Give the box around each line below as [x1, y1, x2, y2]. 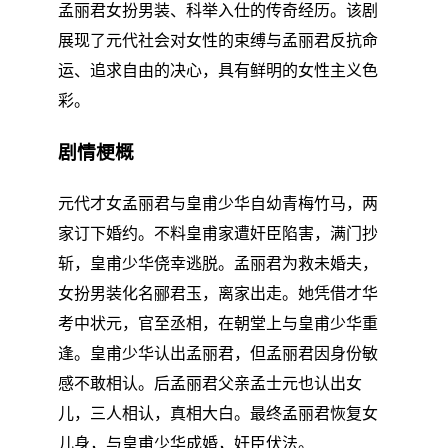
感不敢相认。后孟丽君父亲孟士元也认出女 [58, 374, 362, 392]
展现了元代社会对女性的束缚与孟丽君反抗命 [58, 32, 378, 50]
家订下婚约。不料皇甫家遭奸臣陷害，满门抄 [58, 224, 378, 242]
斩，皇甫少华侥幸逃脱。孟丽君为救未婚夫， [58, 254, 378, 272]
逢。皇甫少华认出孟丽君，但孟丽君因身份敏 [58, 344, 378, 362]
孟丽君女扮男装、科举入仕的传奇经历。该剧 [58, 2, 378, 20]
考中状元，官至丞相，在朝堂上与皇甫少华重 [58, 314, 378, 332]
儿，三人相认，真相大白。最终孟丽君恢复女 [58, 404, 378, 422]
